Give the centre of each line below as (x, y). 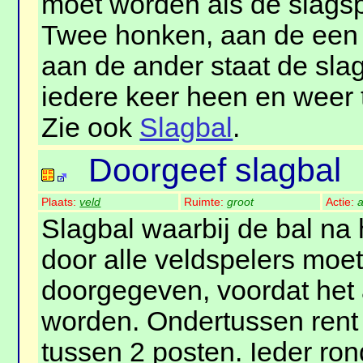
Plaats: (61, 202)
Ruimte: (206, 202)
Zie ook (91, 128)
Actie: (342, 202)
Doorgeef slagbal (215, 171)
